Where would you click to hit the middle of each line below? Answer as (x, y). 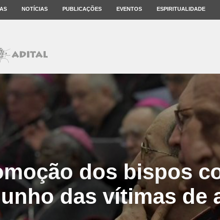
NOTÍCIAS (35, 9)
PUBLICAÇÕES (82, 9)
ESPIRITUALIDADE (181, 9)
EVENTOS (129, 9)
